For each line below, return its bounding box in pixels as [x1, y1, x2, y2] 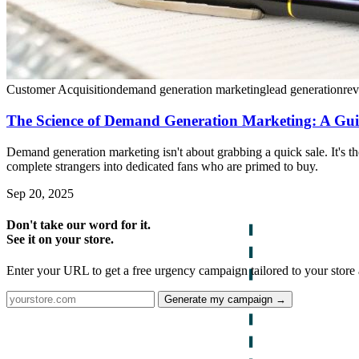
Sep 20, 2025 [6, 186, 74, 200]
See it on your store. [6, 232, 114, 246]
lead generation [266, 83, 343, 97]
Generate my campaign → [164, 293, 286, 306]
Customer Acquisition [6, 83, 116, 97]
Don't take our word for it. [6, 217, 151, 232]
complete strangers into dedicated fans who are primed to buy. [6, 159, 318, 173]
